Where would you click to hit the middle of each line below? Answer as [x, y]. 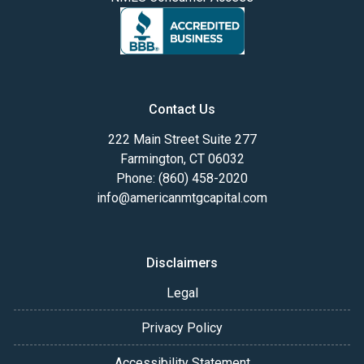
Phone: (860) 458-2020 [182, 178]
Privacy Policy [182, 327]
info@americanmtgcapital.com [182, 197]
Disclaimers [182, 262]
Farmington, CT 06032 [182, 158]
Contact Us [182, 109]
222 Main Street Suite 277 [182, 139]
